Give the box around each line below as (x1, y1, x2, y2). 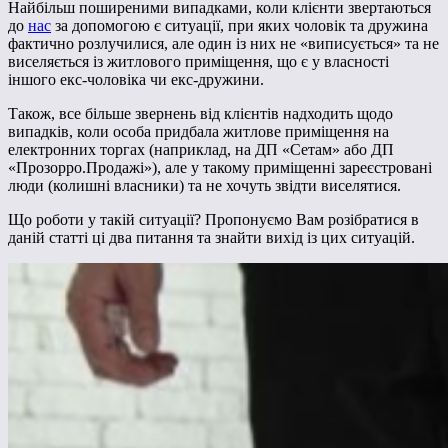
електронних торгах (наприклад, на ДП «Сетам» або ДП (8, 140, 394, 158)
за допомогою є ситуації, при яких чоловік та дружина (51, 16, 428, 34)
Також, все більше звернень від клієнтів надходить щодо (8, 104, 393, 122)
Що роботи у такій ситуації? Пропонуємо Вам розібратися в (8, 210, 419, 228)
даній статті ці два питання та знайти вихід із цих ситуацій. (8, 228, 415, 246)
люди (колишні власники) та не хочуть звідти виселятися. (8, 176, 401, 194)
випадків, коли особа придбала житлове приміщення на (8, 122, 389, 140)
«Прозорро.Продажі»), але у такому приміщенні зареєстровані (8, 158, 432, 176)
